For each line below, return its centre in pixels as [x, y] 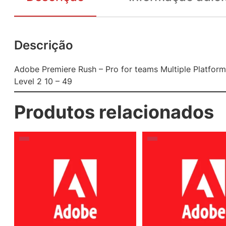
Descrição [44, 45]
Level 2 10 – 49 [43, 81]
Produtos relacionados [114, 112]
